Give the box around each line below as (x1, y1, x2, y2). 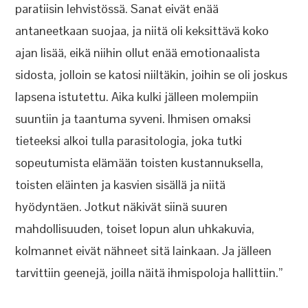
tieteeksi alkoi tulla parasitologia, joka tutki (15, 133, 243, 148)
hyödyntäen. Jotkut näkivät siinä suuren (15, 199, 228, 214)
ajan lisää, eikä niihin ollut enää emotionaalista (15, 45, 261, 60)
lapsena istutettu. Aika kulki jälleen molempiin (15, 89, 259, 104)
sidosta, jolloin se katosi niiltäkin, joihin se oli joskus (15, 67, 288, 82)
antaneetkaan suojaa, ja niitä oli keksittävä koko (15, 23, 269, 38)
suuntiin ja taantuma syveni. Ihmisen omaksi (15, 111, 252, 126)
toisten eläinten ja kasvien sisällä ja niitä (15, 177, 226, 192)
